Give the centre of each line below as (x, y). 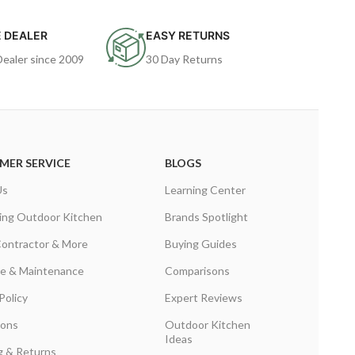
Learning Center (205, 189)
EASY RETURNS (188, 35)
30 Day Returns (185, 59)
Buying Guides (200, 243)
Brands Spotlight (206, 216)
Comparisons (197, 270)
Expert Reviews (203, 297)
